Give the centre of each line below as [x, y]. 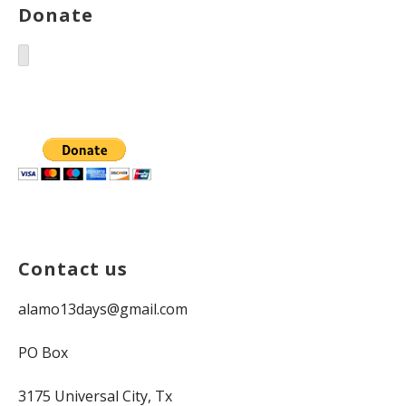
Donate [56, 14]
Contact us [73, 268]
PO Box [43, 352]
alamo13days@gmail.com [103, 309]
